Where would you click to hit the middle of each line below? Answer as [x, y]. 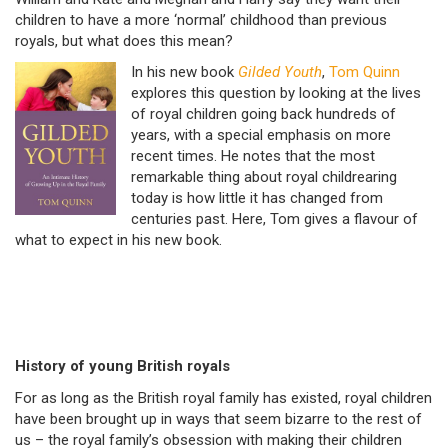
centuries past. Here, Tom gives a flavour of [274, 219]
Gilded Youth [280, 72]
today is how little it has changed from [257, 198]
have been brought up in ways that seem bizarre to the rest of [218, 418]
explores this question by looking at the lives [276, 93]
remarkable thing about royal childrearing [264, 177]
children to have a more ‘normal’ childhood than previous [201, 19]
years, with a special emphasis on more [261, 135]
